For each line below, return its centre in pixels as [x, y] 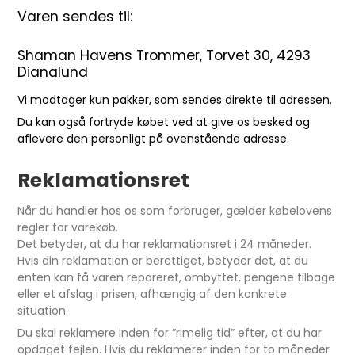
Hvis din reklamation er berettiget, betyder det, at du [163, 261]
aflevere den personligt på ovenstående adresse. [154, 139]
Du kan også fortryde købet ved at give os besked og [164, 122]
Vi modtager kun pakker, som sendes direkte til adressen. [175, 100]
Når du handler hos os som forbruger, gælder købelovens [175, 211]
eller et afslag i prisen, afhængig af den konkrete [153, 294]
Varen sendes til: [75, 17]
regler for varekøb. [68, 227]
